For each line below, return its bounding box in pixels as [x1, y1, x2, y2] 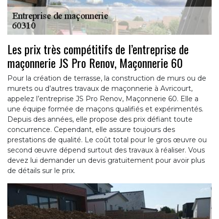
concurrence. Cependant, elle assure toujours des [7, 125, 175, 134]
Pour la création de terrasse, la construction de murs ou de [7, 74, 206, 83]
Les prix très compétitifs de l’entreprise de [7, 40, 189, 58]
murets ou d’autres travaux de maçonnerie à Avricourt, [7, 84, 193, 93]
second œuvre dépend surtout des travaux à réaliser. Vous [7, 146, 205, 155]
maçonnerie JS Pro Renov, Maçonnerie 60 [7, 54, 183, 72]
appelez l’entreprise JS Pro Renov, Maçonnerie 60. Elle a [7, 94, 198, 104]
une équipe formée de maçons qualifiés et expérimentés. [7, 105, 203, 114]
